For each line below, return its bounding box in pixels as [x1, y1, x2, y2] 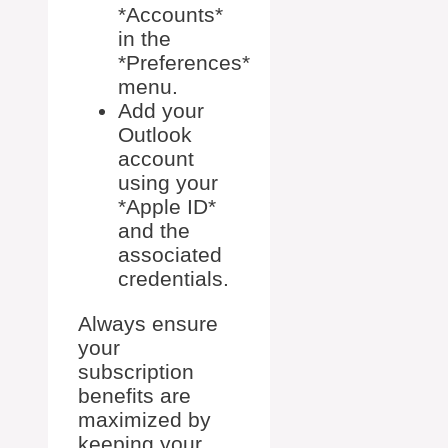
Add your [118, 99, 204, 122]
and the [118, 219, 190, 242]
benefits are [78, 384, 191, 407]
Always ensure [78, 312, 218, 335]
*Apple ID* [118, 195, 216, 218]
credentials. [118, 267, 229, 290]
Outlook [118, 123, 192, 146]
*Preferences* [118, 51, 250, 74]
